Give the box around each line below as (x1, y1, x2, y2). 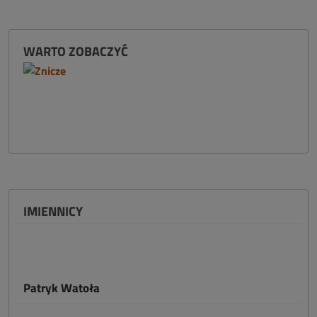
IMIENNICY (23, 202, 83, 221)
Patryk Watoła (23, 279, 100, 297)
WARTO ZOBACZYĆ (23, 42, 128, 61)
